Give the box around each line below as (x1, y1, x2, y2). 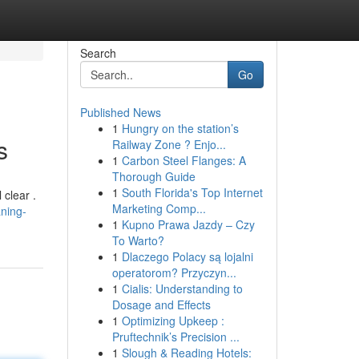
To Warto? (111, 232, 164, 248)
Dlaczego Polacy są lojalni (121, 248, 253, 264)
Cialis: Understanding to (121, 280, 243, 296)
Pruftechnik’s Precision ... (111, 329, 240, 345)
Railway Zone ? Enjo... (111, 136, 226, 152)
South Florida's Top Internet (121, 184, 263, 200)
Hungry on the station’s (121, 120, 239, 136)
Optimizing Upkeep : (121, 313, 224, 329)
